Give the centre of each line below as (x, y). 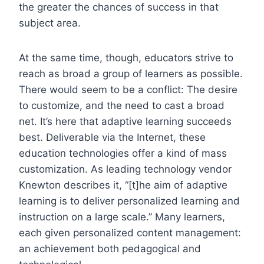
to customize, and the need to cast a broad (122, 105)
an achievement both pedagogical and (110, 248)
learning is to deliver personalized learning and (129, 201)
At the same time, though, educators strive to (126, 57)
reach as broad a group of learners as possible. (131, 73)
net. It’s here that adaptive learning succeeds (125, 121)
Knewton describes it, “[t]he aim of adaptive (123, 185)
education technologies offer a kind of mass (123, 153)
